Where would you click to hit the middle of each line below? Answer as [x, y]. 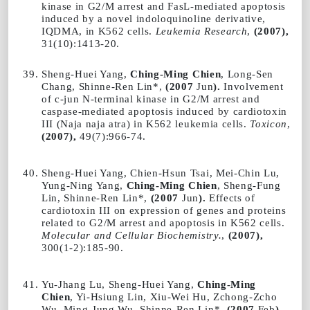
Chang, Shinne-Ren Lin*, [104, 86]
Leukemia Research [201, 30]
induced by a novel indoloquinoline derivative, [154, 18]
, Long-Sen [247, 73]
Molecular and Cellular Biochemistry [130, 235]
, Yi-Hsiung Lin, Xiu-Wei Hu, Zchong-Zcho [174, 296]
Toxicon [268, 123]
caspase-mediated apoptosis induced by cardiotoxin [164, 111]
